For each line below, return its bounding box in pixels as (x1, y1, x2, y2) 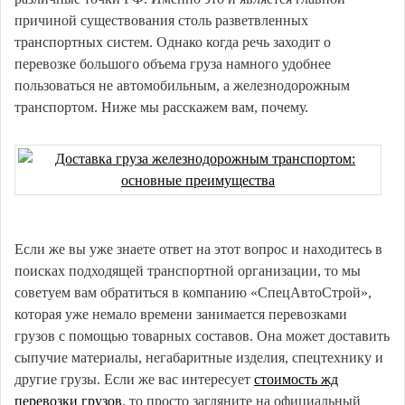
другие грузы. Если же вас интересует (14, 372, 254, 387)
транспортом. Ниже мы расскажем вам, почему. (14, 99, 308, 115)
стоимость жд (254, 372, 338, 387)
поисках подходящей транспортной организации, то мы (14, 263, 361, 278)
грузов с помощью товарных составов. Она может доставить (14, 328, 390, 344)
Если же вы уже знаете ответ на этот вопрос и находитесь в (14, 241, 382, 257)
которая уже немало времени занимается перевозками (14, 306, 347, 322)
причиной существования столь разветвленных (14, 13, 308, 28)
